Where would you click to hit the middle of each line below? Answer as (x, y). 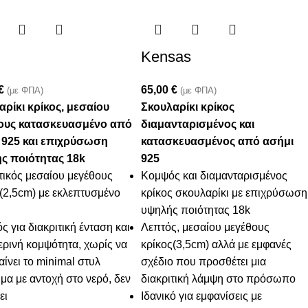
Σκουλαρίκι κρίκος (188, 107)
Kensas (166, 57)
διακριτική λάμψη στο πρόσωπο (219, 279)
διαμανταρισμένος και (198, 124)
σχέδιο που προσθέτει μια (204, 262)
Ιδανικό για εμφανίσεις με (202, 296)
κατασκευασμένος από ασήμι (218, 142)
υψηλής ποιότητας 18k (196, 210)
